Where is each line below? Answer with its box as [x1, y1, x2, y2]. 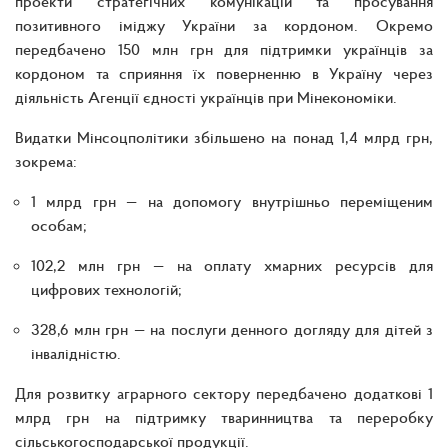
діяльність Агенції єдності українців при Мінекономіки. [15, 86, 397, 107]
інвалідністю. [31, 342, 121, 363]
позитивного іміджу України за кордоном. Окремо [15, 14, 433, 35]
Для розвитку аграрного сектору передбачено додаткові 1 [15, 382, 433, 403]
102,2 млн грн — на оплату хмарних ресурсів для [31, 254, 433, 275]
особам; [31, 214, 87, 235]
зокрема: [15, 150, 77, 171]
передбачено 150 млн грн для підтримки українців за [15, 38, 433, 59]
